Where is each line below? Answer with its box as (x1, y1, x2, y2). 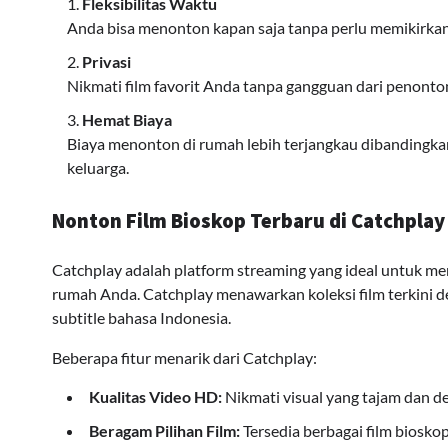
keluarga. (67, 158, 129, 178)
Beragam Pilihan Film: (89, 420, 240, 440)
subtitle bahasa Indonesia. (52, 307, 231, 327)
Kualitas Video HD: (89, 386, 222, 406)
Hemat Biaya (82, 110, 172, 130)
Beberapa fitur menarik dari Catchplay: (52, 347, 317, 367)
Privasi (82, 52, 131, 72)
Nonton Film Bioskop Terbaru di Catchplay (52, 208, 445, 235)
